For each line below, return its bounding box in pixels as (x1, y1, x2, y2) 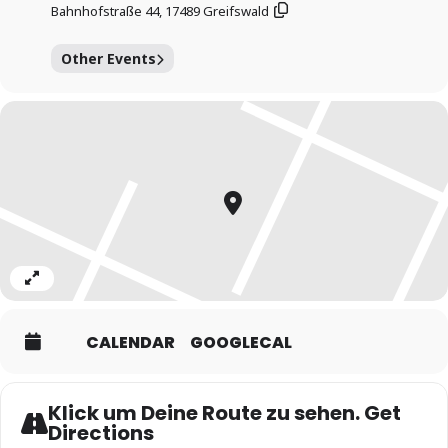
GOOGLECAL (190, 331, 292, 354)
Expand (31, 285, 75, 300)
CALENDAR (86, 331, 175, 354)
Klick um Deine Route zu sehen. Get (48, 399, 401, 427)
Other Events (61, 49, 156, 68)
